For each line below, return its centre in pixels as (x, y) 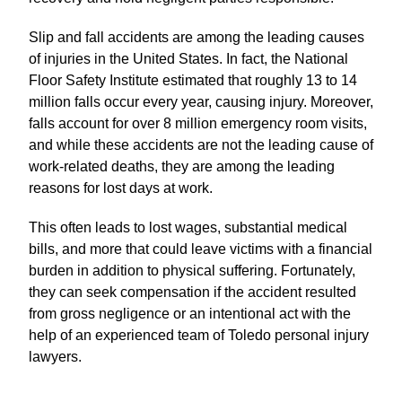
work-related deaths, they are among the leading (182, 167)
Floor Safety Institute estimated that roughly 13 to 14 (193, 81)
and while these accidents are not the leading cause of (201, 145)
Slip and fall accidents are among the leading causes (197, 38)
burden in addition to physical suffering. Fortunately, (192, 271)
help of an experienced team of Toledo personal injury (199, 336)
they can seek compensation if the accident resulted (192, 293)
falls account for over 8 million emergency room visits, (198, 124)
